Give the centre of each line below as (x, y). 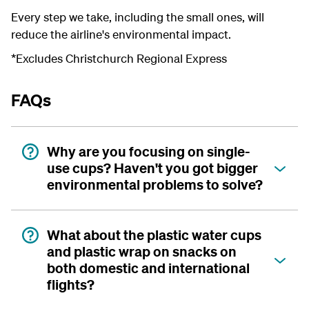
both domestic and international (148, 268)
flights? (71, 285)
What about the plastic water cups (154, 235)
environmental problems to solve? (155, 185)
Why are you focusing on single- (148, 151)
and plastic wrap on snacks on (142, 251)
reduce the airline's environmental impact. (122, 34)
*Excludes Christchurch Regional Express (119, 58)
